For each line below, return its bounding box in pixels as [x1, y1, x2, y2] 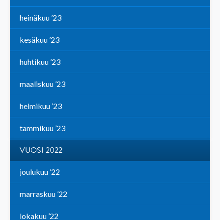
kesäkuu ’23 [20, 35, 59, 45]
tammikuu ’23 [20, 123, 65, 133]
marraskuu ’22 [20, 189, 67, 199]
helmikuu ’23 [20, 101, 62, 111]
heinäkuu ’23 [20, 13, 61, 23]
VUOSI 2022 [20, 144, 62, 157]
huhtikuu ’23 [20, 57, 60, 67]
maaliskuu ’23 [20, 79, 65, 89]
